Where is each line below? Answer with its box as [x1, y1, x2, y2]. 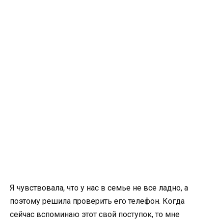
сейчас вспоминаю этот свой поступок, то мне [10, 209, 180, 219]
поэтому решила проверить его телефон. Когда [10, 196, 185, 206]
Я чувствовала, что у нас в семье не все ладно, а [10, 183, 188, 192]
